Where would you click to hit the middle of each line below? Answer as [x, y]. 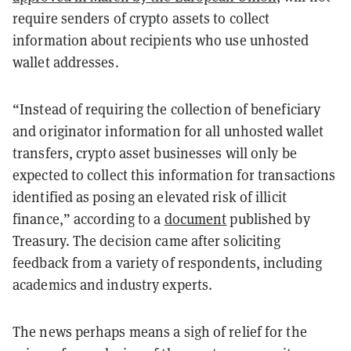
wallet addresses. [66, 62]
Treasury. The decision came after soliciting [147, 241]
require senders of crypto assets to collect [141, 18]
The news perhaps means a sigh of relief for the [160, 331]
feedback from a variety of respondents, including [167, 262]
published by [268, 219]
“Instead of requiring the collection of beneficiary [167, 109]
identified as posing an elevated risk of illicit [150, 197]
